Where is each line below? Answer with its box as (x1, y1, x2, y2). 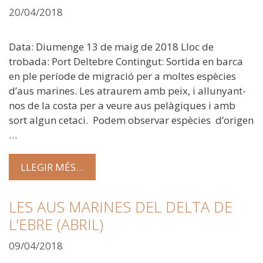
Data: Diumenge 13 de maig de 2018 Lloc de (9, 39, 214, 53)
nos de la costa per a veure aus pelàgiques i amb (9, 98, 235, 112)
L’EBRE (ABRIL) (9, 214, 103, 235)
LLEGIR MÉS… (21, 160, 84, 174)
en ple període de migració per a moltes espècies (9, 69, 236, 83)
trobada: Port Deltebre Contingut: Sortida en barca (9, 54, 243, 68)
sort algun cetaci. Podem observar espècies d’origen (9, 113, 254, 127)
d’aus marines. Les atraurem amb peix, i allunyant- (9, 83, 246, 97)
